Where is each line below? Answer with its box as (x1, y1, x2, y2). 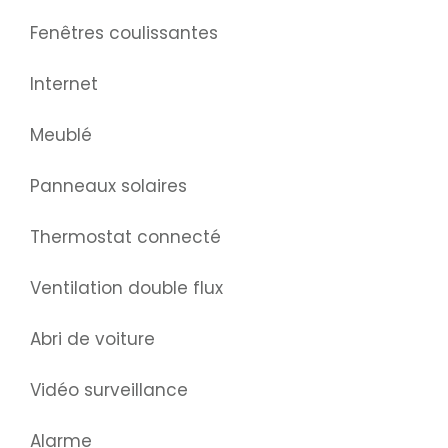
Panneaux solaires (30, 174, 187, 199)
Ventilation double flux (30, 276, 223, 301)
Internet (30, 72, 98, 97)
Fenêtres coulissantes (30, 21, 218, 46)
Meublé (30, 123, 92, 148)
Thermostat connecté (30, 225, 221, 250)
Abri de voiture (30, 327, 155, 352)
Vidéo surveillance (30, 378, 188, 403)
